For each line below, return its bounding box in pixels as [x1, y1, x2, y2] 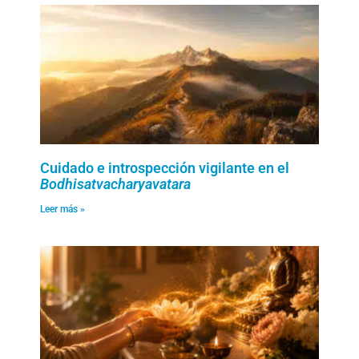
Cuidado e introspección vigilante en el [40, 159, 289, 176]
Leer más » [40, 203, 85, 215]
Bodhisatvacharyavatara [40, 175, 191, 192]
